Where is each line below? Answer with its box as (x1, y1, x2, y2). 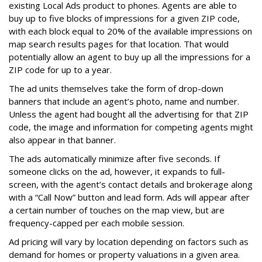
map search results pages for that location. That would (9, 38, 229, 50)
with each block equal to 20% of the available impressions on (9, 25, 252, 37)
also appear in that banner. (9, 134, 116, 146)
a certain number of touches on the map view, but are (9, 204, 225, 216)
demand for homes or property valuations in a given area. (9, 249, 240, 261)
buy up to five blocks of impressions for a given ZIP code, (9, 12, 240, 25)
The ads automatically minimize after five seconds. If (9, 153, 220, 165)
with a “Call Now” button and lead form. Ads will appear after (9, 191, 250, 204)
